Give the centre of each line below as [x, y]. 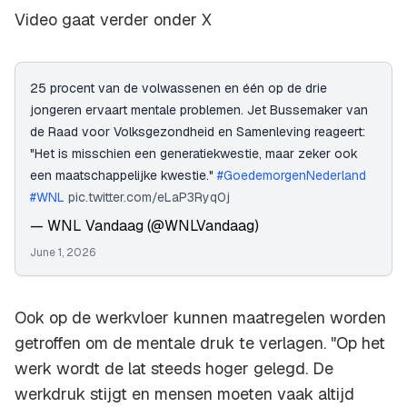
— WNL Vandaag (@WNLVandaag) [144, 226]
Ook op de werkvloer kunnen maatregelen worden [200, 318]
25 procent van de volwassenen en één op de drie [179, 89]
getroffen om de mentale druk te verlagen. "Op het [200, 343]
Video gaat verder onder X [113, 20]
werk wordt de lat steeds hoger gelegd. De [174, 369]
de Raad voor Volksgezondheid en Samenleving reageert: [198, 132]
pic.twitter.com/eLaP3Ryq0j [149, 198]
